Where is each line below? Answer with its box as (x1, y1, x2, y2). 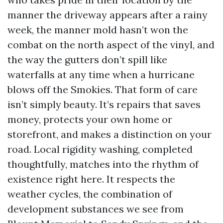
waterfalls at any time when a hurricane (7, 68, 195, 81)
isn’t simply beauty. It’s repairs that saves (7, 98, 201, 111)
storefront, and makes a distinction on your (7, 128, 212, 140)
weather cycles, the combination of (7, 188, 172, 200)
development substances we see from (7, 203, 184, 215)
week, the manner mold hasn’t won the (7, 23, 188, 36)
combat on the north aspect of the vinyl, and (7, 38, 215, 51)
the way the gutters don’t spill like (7, 53, 167, 66)
